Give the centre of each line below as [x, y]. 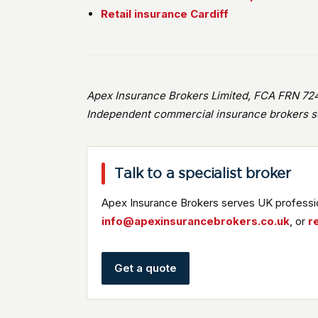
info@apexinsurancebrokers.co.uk [196, 221]
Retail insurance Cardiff [165, 14]
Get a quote [146, 268]
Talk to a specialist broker [203, 173]
